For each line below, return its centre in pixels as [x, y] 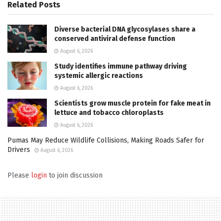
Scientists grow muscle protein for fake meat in [132, 103]
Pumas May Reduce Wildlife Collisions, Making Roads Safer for [106, 140]
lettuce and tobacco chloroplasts [109, 112]
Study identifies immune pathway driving [121, 66]
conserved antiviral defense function [115, 38]
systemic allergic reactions [99, 75]
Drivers [19, 149]
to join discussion [75, 175]
